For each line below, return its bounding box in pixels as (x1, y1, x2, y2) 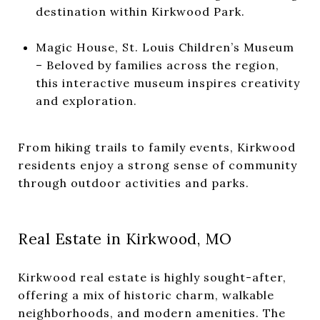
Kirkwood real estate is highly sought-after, (18, 269, 286, 284)
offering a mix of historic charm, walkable (18, 287, 274, 302)
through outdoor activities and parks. (18, 175, 249, 190)
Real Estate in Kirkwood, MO (18, 229, 232, 249)
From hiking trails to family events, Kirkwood (18, 139, 296, 154)
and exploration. (35, 93, 137, 108)
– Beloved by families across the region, (35, 57, 279, 72)
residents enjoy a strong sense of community (18, 157, 297, 172)
